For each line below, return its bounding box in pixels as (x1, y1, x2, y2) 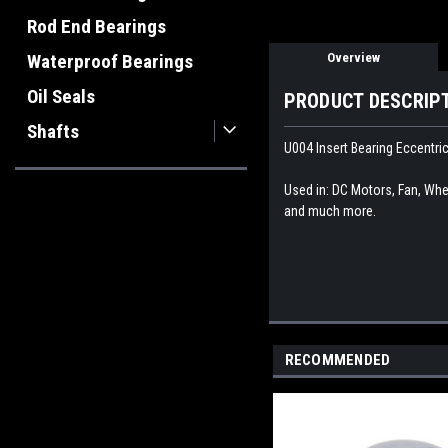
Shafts (27, 120, 79, 143)
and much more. (283, 202, 376, 219)
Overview (326, 49, 380, 65)
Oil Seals (27, 85, 95, 108)
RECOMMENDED (284, 350, 391, 369)
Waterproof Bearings (27, 50, 193, 73)
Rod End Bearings (27, 15, 166, 38)
